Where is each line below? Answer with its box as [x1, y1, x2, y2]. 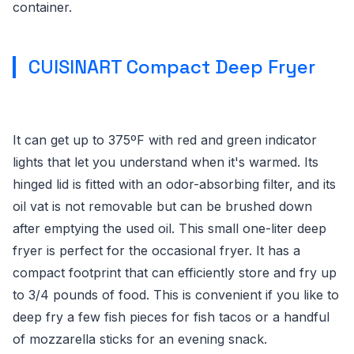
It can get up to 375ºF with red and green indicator [13, 132, 317, 148]
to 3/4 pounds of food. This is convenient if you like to [13, 287, 339, 303]
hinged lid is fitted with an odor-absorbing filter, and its [13, 176, 336, 192]
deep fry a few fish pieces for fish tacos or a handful [13, 309, 330, 325]
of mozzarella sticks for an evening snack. [13, 331, 267, 347]
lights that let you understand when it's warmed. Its [13, 154, 318, 170]
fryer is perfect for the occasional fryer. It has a [13, 243, 300, 258]
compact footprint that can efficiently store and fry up [13, 265, 337, 281]
